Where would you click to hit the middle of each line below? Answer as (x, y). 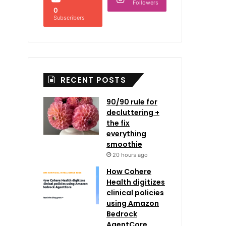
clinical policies (135, 193)
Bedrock (122, 214)
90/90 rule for (132, 102)
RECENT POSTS (93, 80)
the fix (118, 123)
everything (126, 134)
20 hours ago (130, 155)
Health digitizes (136, 182)
